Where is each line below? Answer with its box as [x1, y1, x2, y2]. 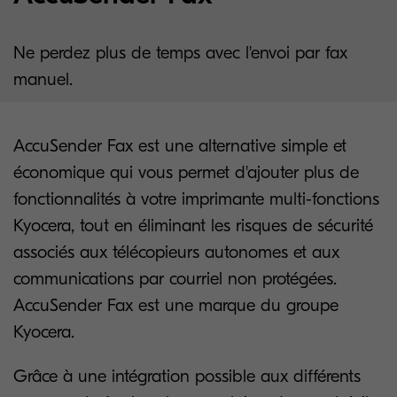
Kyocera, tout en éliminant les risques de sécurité [13, 215, 373, 236]
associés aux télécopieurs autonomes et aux [13, 242, 339, 262]
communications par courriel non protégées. [13, 269, 337, 289]
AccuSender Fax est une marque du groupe [13, 295, 339, 315]
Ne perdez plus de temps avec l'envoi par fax [13, 43, 347, 63]
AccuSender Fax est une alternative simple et [13, 136, 346, 156]
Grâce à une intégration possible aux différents [13, 366, 361, 386]
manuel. [13, 69, 73, 90]
